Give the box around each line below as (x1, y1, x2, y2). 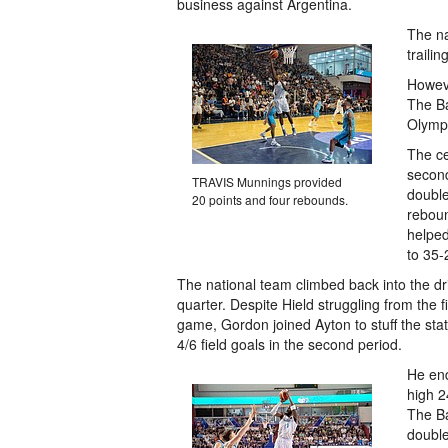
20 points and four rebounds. (192, 191, 348, 208)
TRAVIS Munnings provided (192, 173, 342, 190)
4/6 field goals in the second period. (177, 334, 402, 354)
